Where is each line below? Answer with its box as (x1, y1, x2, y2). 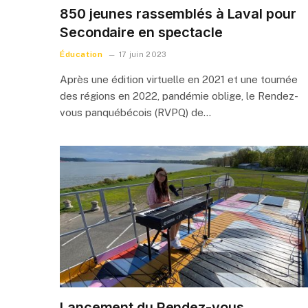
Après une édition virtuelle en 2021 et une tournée (60, 73, 298, 85)
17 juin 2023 (118, 49, 167, 58)
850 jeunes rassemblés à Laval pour (60, 5, 296, 22)
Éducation (60, 49, 103, 59)
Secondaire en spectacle (60, 23, 223, 41)
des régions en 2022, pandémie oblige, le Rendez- (60, 89, 298, 102)
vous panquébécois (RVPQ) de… (60, 106, 211, 118)
